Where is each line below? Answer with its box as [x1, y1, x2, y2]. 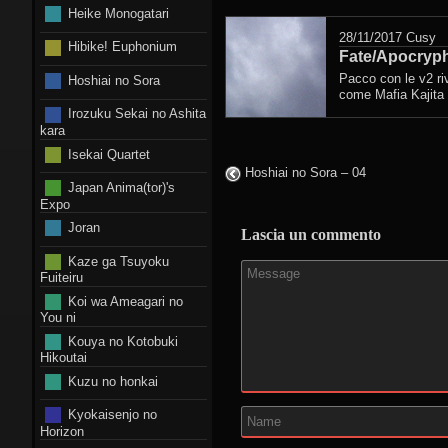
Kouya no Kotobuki [67, 333, 178, 349]
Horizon [40, 423, 84, 439]
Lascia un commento [241, 226, 381, 244]
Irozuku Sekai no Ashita [67, 106, 206, 122]
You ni [40, 309, 76, 325]
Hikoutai [40, 349, 87, 365]
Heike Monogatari [67, 5, 169, 21]
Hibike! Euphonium [67, 39, 177, 55]
